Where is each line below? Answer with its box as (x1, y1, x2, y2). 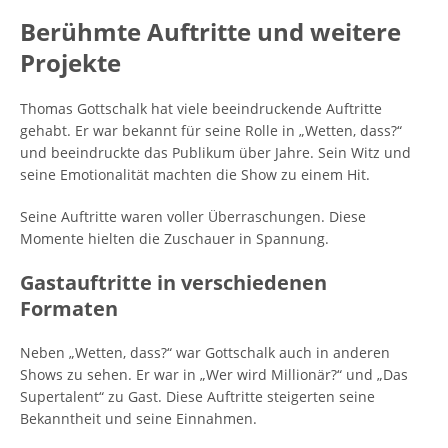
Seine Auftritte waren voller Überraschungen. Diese (20, 207, 366, 226)
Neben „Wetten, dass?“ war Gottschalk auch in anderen (20, 343, 390, 362)
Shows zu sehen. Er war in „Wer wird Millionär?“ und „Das (20, 365, 408, 384)
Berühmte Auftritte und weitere (20, 15, 401, 48)
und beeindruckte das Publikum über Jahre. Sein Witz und (20, 143, 411, 162)
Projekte (20, 46, 121, 79)
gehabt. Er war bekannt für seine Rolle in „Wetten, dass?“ (20, 121, 402, 140)
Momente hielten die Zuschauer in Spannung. (20, 229, 329, 248)
